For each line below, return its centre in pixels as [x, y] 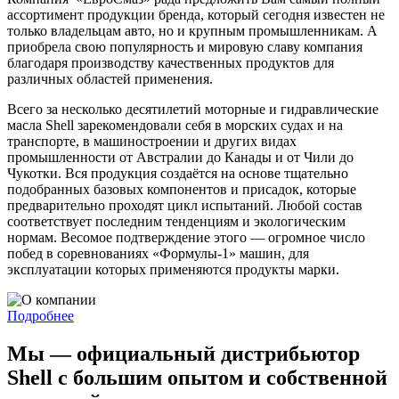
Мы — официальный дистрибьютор [183, 353]
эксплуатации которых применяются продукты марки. [173, 269]
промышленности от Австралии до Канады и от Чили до [180, 157]
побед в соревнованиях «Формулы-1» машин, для [158, 253]
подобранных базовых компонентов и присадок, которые [182, 189]
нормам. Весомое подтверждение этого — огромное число [186, 237]
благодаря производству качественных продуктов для [171, 62]
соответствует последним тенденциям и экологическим [176, 221]
